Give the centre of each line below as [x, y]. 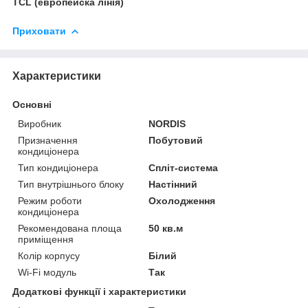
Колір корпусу [49, 255]
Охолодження [182, 200]
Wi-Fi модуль [47, 272]
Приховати [39, 31]
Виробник [40, 123]
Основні [32, 104]
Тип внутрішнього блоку [71, 184]
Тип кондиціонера [58, 167]
